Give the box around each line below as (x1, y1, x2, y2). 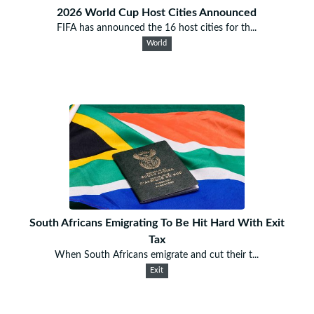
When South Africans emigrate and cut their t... (55, 250, 259, 260)
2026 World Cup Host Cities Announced (57, 6, 257, 18)
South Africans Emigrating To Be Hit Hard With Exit (29, 217, 285, 228)
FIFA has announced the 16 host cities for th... (57, 22, 257, 33)
